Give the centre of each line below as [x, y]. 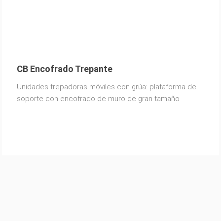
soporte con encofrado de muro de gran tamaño [98, 98]
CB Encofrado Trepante [64, 69]
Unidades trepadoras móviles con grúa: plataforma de [106, 87]
